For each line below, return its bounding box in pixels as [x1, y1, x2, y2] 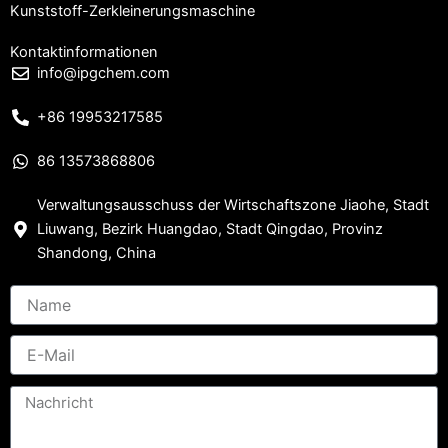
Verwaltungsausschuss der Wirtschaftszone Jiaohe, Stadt [37, 196, 430, 214]
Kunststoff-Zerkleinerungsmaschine [10, 2, 255, 20]
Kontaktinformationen [10, 43, 158, 61]
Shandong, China [37, 244, 157, 262]
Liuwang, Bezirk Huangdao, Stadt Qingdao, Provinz [37, 220, 384, 238]
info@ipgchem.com [37, 64, 171, 82]
